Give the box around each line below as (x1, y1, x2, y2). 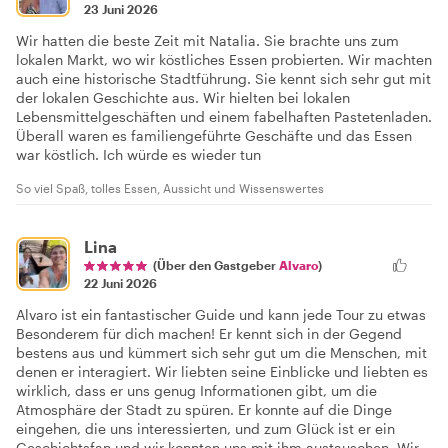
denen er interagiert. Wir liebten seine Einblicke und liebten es (16, 362, 428, 380)
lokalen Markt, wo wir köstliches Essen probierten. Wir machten (16, 50, 432, 68)
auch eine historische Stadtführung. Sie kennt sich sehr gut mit (16, 69, 431, 87)
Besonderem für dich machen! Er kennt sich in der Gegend (16, 324, 402, 342)
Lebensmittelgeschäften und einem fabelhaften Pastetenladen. (16, 107, 432, 125)
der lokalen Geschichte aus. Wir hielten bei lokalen (16, 88, 350, 106)
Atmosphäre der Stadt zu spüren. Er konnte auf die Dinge (16, 400, 392, 418)
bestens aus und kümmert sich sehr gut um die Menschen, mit (16, 343, 427, 361)
